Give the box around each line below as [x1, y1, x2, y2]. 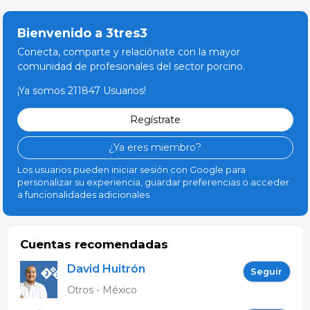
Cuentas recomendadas [19, 237, 168, 252]
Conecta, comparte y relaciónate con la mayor [17, 46, 240, 59]
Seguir [250, 266, 282, 277]
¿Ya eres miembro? [109, 141, 201, 154]
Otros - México [66, 284, 137, 297]
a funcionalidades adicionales [17, 190, 149, 201]
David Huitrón [66, 262, 145, 276]
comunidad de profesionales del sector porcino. [17, 60, 245, 73]
